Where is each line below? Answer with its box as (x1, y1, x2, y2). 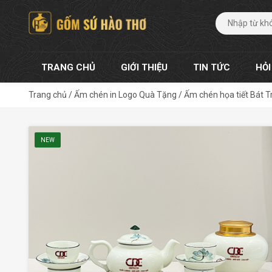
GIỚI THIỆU (121, 61, 168, 73)
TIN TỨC (193, 61, 230, 73)
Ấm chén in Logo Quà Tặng (74, 89, 177, 100)
